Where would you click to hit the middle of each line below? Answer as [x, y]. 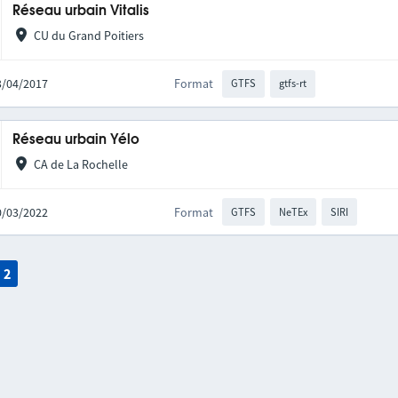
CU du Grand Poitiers [88, 36]
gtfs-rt [292, 84]
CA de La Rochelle [80, 164]
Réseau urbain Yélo [76, 139]
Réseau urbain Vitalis [81, 12]
